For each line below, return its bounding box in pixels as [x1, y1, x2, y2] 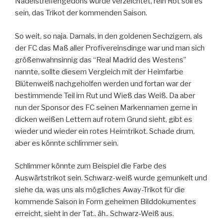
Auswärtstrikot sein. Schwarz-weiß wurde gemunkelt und [15, 173, 207, 183]
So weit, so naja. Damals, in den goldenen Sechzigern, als [15, 31, 203, 41]
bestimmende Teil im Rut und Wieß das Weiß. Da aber [15, 91, 195, 100]
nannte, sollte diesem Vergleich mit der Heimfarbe [15, 67, 183, 76]
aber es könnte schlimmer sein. [15, 138, 118, 148]
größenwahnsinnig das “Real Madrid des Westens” [15, 55, 186, 64]
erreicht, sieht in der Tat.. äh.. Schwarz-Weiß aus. [15, 209, 174, 219]
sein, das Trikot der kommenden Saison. [15, 8, 147, 18]
